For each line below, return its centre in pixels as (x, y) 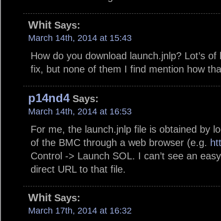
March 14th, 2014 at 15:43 (80, 38)
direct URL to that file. (78, 169)
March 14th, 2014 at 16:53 (80, 112)
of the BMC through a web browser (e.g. (120, 143)
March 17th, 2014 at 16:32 (80, 211)
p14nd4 (49, 98)
